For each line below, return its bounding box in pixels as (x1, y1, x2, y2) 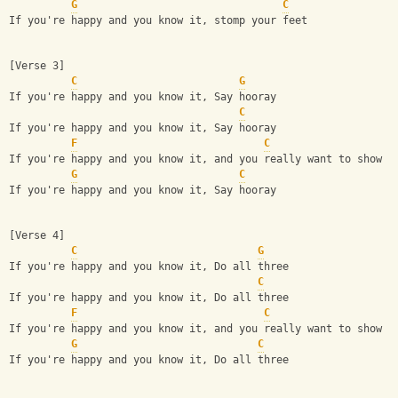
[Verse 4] (9, 229, 65, 243)
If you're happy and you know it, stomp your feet (9, 14, 307, 28)
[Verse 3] (9, 60, 65, 73)
